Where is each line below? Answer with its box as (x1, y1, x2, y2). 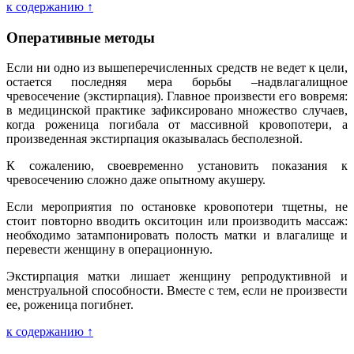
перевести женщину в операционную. (6, 243, 213, 257)
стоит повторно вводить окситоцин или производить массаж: (6, 214, 348, 228)
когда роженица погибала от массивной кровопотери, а (6, 118, 348, 132)
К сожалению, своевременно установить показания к (6, 159, 348, 173)
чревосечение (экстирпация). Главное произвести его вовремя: (6, 89, 348, 104)
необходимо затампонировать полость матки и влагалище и (6, 228, 348, 243)
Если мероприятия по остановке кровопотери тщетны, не (6, 200, 348, 214)
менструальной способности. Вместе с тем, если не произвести (6, 284, 348, 298)
